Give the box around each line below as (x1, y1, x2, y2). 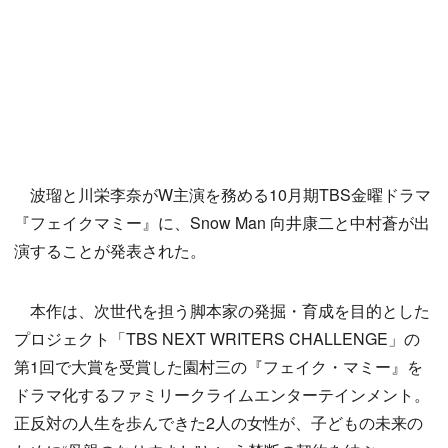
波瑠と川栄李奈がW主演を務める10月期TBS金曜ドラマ (14, 183, 431, 207)
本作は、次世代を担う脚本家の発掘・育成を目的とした (14, 299, 430, 323)
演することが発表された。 (14, 239, 206, 263)
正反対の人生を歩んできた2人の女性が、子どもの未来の (14, 411, 423, 435)
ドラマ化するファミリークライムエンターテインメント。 (14, 383, 430, 407)
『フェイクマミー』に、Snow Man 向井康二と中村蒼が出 (14, 211, 430, 235)
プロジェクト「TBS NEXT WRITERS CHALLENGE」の (14, 327, 420, 351)
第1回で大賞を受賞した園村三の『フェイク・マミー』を (14, 355, 423, 379)
